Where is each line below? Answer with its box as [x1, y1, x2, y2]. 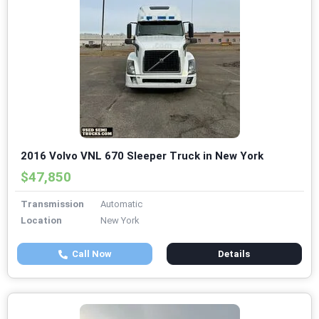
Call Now [67, 249, 112, 260]
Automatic [100, 199, 142, 210]
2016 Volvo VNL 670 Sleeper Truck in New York [21, 150, 263, 163]
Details [218, 249, 251, 260]
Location [21, 215, 62, 226]
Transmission [21, 199, 84, 210]
